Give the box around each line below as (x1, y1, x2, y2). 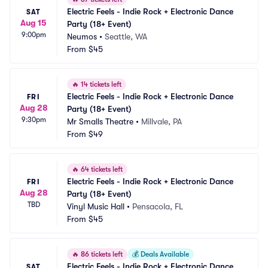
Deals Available (139, 250, 189, 258)
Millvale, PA (141, 117, 182, 126)
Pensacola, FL (132, 202, 183, 211)
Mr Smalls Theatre (67, 117, 133, 126)
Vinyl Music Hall (67, 202, 124, 211)
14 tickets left (79, 80, 121, 89)
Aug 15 (20, 17, 47, 28)
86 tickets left (79, 250, 123, 258)
